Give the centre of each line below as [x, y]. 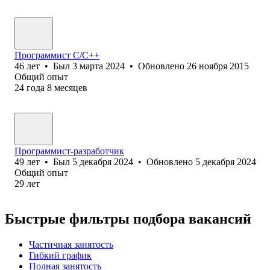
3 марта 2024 [99, 66]
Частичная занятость [71, 244]
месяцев [71, 87]
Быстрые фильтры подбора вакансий [128, 218]
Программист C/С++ [57, 55]
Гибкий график [60, 255]
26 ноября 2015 [218, 66]
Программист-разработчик [69, 151]
